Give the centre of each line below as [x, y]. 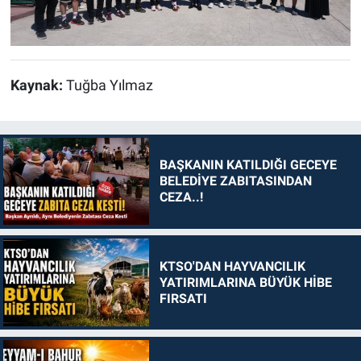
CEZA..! [181, 197]
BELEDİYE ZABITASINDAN [235, 181]
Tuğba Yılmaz [109, 86]
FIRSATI [183, 298]
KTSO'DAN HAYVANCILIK [232, 266]
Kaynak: [38, 86]
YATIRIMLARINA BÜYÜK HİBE [245, 282]
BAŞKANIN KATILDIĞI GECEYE [248, 165]
